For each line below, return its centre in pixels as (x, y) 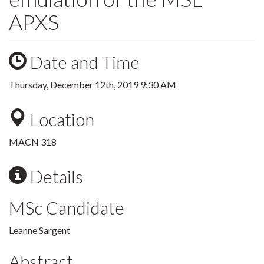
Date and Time (83, 62)
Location (60, 119)
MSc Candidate (67, 207)
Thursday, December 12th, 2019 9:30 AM (93, 85)
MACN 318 (33, 142)
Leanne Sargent (39, 230)
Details (55, 176)
